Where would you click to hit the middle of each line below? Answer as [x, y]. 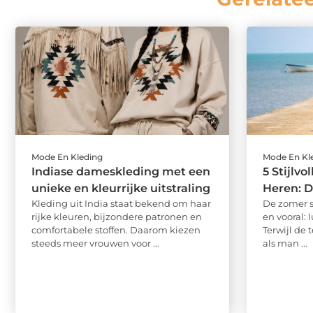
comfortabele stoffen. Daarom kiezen [116, 230]
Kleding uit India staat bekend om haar [121, 204]
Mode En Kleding [67, 157]
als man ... [285, 243]
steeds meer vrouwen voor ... [95, 243]
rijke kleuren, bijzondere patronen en [117, 217]
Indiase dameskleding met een [121, 172]
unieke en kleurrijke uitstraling [121, 189]
